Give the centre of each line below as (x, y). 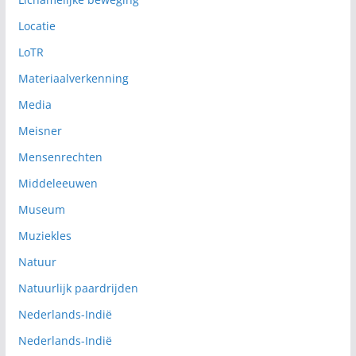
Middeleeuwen (58, 183)
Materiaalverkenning (73, 78)
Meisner (40, 130)
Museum (41, 209)
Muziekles (44, 235)
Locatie (37, 25)
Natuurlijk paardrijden (78, 288)
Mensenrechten (60, 157)
